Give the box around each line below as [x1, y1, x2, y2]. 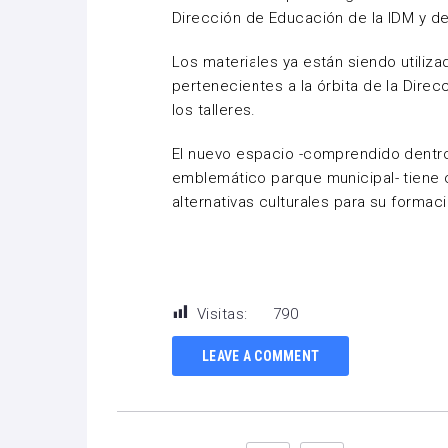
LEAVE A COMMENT [202, 347, 320, 364]
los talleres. [172, 101, 256, 119]
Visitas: [197, 305, 248, 323]
